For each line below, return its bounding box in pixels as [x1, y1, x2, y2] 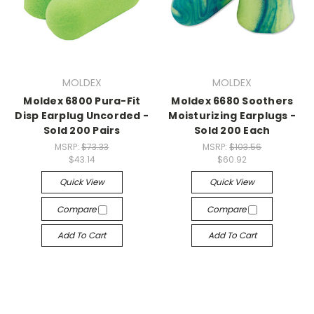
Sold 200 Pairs [43, 123, 121, 138]
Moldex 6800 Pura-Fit [23, 94, 141, 109]
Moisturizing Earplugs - [168, 109, 296, 123]
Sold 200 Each [194, 123, 271, 138]
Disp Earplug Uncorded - [15, 109, 149, 123]
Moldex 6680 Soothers [171, 94, 294, 109]
